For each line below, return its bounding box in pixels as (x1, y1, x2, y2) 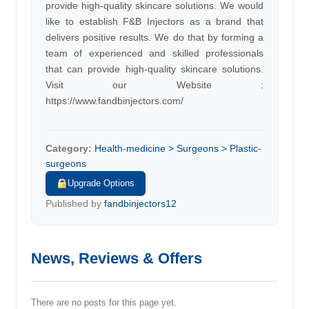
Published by (46, 198, 104, 209)
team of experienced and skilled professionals (46, 48, 263, 59)
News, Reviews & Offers (31, 250, 202, 267)
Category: (46, 143, 92, 154)
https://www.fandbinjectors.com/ (46, 95, 183, 106)
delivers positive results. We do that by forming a (46, 32, 263, 43)
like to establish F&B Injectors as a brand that (46, 16, 263, 27)
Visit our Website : (46, 79, 263, 90)
